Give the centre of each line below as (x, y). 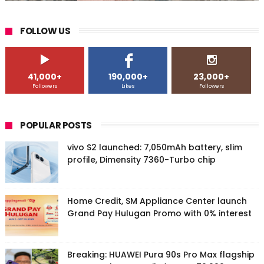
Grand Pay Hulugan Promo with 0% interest (159, 214)
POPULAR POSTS (56, 126)
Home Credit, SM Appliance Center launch (157, 201)
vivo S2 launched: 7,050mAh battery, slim (154, 148)
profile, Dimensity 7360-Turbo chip (141, 160)
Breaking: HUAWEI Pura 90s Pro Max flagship (161, 255)
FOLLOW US (45, 31)
